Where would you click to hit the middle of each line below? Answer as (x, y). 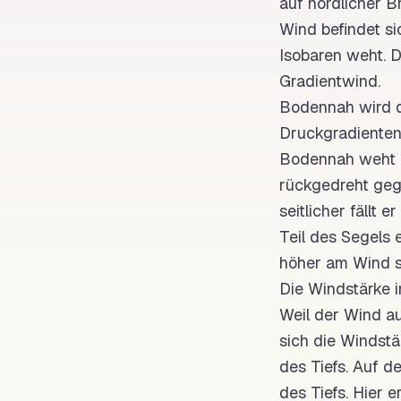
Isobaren (311, 55)
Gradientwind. (330, 81)
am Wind (358, 263)
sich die (310, 341)
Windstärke (349, 289)
